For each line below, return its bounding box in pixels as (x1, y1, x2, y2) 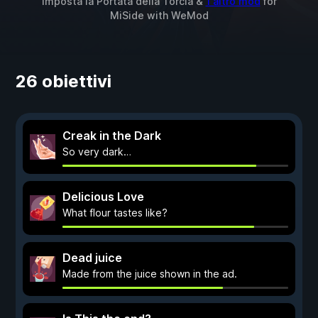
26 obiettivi (16, 71, 111, 92)
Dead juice (62, 251, 122, 265)
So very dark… (62, 146, 131, 158)
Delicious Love (62, 190, 144, 204)
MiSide (109, 9, 144, 21)
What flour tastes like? (62, 207, 168, 219)
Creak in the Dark (62, 128, 161, 143)
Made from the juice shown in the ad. (62, 268, 237, 280)
